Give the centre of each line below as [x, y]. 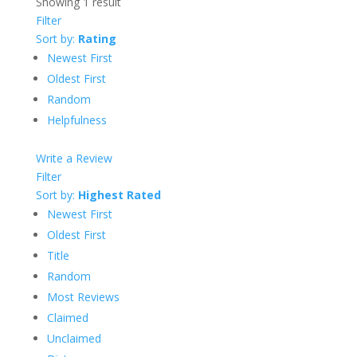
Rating [97, 39]
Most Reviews [83, 297]
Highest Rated [119, 195]
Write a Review [74, 158]
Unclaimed [74, 338]
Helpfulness [76, 120]
